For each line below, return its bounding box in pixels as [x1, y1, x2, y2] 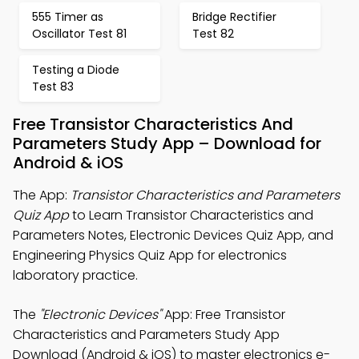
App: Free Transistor [161, 305, 285, 324]
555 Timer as [32, 9, 103, 25]
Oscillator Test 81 [32, 26, 127, 42]
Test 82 [192, 26, 234, 42]
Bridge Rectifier [192, 9, 276, 25]
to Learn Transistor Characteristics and [69, 206, 313, 224]
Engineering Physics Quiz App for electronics [13, 246, 287, 264]
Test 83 [32, 79, 74, 95]
